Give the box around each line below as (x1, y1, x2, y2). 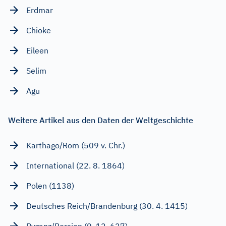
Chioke (26, 25, 51, 35)
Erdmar (26, 5, 53, 15)
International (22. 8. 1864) (26, 160, 125, 171)
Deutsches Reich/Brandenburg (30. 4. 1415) (26, 200, 188, 211)
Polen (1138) (26, 180, 74, 191)
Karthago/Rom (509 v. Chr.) (26, 140, 125, 150)
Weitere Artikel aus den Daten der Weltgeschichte (8, 115, 193, 125)
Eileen (26, 45, 48, 55)
